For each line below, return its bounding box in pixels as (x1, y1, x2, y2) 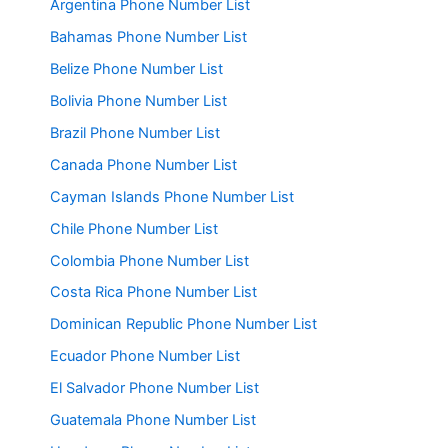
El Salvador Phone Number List (50, 379, 259, 398)
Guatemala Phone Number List (50, 411, 256, 430)
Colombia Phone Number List (50, 251, 249, 270)
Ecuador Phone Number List (50, 347, 240, 366)
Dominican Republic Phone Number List (50, 315, 317, 334)
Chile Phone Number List (50, 219, 218, 238)
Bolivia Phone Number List (50, 91, 227, 110)
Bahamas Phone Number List (50, 27, 247, 46)
